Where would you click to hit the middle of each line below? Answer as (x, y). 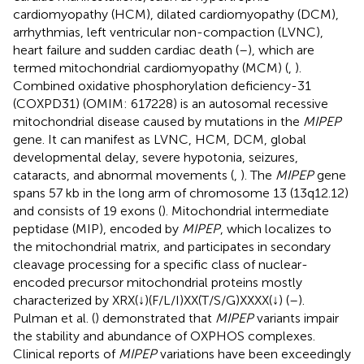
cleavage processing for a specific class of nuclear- (160, 264)
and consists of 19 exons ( (87, 210)
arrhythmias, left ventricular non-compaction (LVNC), (168, 32)
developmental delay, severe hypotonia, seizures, (156, 157)
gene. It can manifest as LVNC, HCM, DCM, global (160, 139)
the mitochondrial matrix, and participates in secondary (172, 246)
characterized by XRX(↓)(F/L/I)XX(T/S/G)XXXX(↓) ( (151, 300)
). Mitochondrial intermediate (245, 210)
